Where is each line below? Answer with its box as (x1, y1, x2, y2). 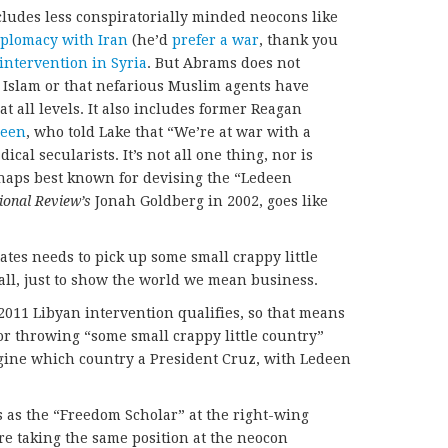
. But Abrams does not (147, 54, 300, 71)
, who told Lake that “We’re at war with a (26, 123, 311, 140)
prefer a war (172, 31, 259, 48)
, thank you (259, 31, 338, 48)
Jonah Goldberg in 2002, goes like (91, 192, 328, 209)
